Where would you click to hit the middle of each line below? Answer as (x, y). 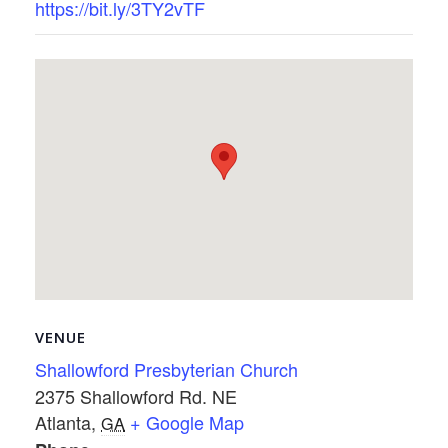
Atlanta (63, 421)
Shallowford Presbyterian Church (166, 368)
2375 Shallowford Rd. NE (136, 395)
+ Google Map (187, 421)
